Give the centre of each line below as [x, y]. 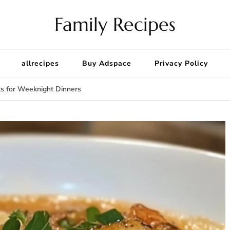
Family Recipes [115, 24]
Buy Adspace [107, 63]
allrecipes [40, 63]
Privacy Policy [181, 63]
